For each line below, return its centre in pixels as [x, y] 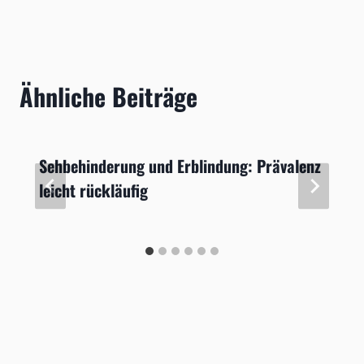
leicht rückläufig [93, 191]
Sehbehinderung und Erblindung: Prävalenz [180, 166]
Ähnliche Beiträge [108, 97]
